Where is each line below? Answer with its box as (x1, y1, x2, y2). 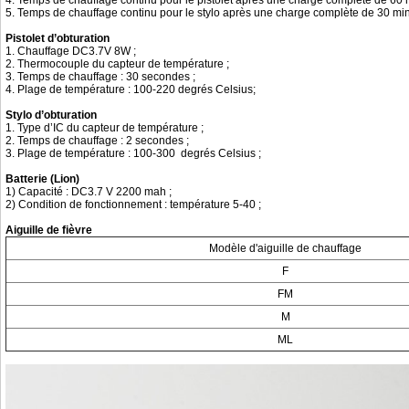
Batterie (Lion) (5, 173, 79, 185)
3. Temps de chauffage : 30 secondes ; (5, 70, 195, 83)
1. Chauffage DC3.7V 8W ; (5, 45, 136, 58)
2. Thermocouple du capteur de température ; (5, 58, 229, 70)
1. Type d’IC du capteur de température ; (5, 121, 204, 134)
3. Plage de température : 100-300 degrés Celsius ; (5, 147, 261, 160)
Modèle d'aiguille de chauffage (209, 242, 362, 255)
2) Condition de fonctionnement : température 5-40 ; (5, 198, 261, 211)
